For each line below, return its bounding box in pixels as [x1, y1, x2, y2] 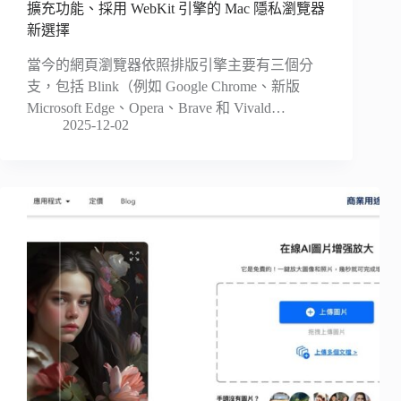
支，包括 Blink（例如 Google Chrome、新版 [27, 79, 300, 95]
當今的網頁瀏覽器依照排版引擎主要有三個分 [27, 57, 313, 73]
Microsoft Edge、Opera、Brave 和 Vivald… [27, 100, 286, 116]
